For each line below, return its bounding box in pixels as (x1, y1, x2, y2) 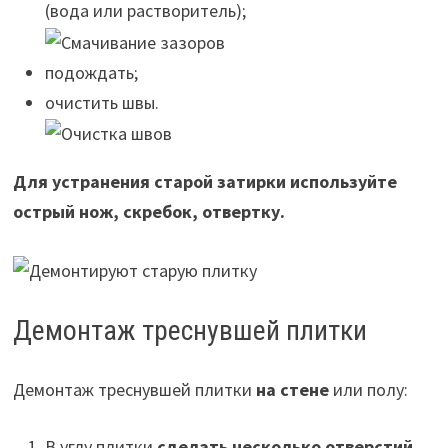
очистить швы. (44, 90, 159, 114)
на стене (255, 377, 329, 401)
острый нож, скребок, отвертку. (12, 200, 285, 224)
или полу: (328, 377, 408, 401)
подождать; (44, 60, 138, 84)
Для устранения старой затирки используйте (12, 170, 397, 194)
